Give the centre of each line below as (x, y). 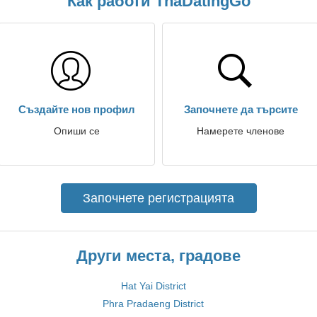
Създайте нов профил (76, 109)
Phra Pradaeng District (153, 304)
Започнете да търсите (241, 109)
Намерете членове (241, 131)
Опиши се (76, 131)
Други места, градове (158, 256)
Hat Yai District (153, 286)
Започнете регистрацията (158, 198)
